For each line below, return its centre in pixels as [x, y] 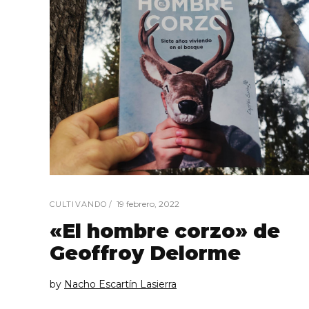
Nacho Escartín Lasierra [120, 284]
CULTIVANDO [78, 204]
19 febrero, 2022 [148, 203]
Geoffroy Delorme [145, 253]
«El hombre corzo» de [165, 231]
